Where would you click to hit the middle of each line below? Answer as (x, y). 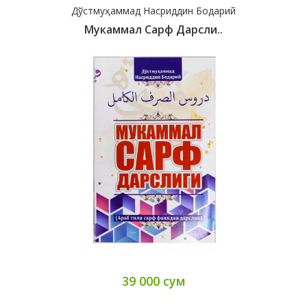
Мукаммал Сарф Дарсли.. (153, 30)
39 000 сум (153, 281)
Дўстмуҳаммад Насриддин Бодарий (153, 11)
